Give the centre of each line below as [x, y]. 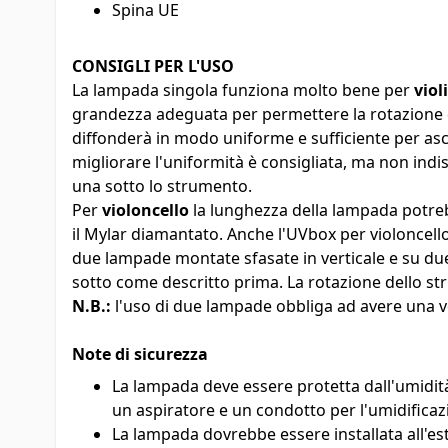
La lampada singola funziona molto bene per [243, 89]
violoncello [147, 209]
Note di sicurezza [140, 353]
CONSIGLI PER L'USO [153, 65]
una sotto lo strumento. [162, 185]
